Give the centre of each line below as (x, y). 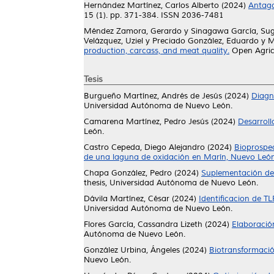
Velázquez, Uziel (113, 41)
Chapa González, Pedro (128, 173)
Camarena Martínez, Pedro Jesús (146, 122)
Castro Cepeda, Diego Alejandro (144, 147)
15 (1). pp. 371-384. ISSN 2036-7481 (154, 15)
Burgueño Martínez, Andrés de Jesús (153, 96)
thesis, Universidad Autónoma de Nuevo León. (171, 183)
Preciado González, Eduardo (206, 41)
